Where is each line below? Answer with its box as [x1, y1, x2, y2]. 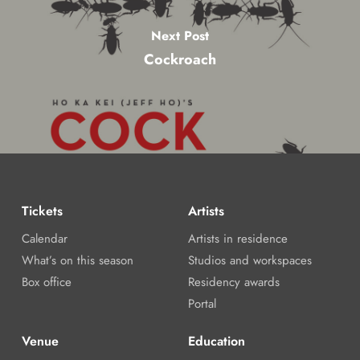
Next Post [150, 26, 209, 45]
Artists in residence [187, 229, 288, 247]
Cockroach [143, 48, 216, 70]
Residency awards [187, 272, 280, 291]
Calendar [21, 229, 67, 247]
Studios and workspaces [187, 251, 312, 269]
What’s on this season [21, 251, 133, 269]
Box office [21, 272, 72, 291]
